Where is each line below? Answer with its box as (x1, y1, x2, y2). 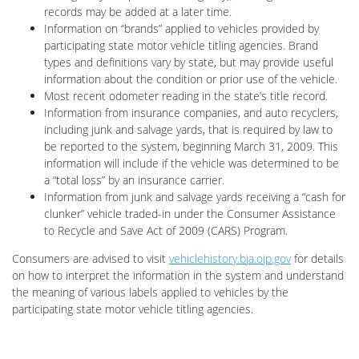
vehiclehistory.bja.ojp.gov (169, 250, 291, 266)
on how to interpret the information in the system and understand (12, 267, 344, 283)
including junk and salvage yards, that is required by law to (44, 121, 333, 137)
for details (291, 250, 344, 266)
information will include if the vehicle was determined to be (44, 155, 339, 171)
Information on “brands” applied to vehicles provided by (44, 20, 319, 36)
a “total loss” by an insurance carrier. (44, 171, 224, 188)
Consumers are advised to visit (12, 250, 169, 266)
